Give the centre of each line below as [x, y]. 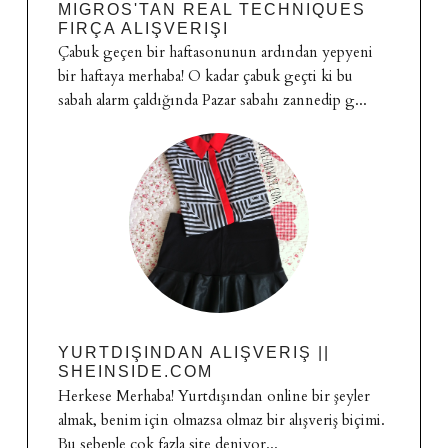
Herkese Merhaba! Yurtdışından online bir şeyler [213, 396]
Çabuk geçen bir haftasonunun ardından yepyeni [215, 52]
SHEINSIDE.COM [135, 372]
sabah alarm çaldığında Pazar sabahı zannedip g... [212, 100]
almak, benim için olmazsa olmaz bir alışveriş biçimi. [221, 420]
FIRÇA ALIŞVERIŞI [143, 28]
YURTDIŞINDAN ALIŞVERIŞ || [193, 353]
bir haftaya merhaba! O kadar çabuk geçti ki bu [205, 76]
